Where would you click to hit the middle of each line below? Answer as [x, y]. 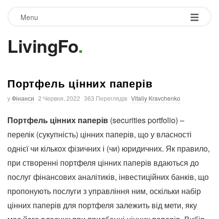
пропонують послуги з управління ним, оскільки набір [104, 191]
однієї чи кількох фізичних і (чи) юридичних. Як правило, [109, 148]
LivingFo [43, 45]
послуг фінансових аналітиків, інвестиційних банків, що [108, 177]
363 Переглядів [106, 98]
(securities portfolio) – [146, 120]
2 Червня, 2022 [59, 98]
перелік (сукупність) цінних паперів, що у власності [99, 134]
